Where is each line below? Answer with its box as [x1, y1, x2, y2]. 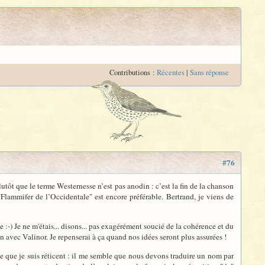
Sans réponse [190, 67, 229, 77]
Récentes [157, 67, 185, 77]
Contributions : [109, 67, 157, 77]
